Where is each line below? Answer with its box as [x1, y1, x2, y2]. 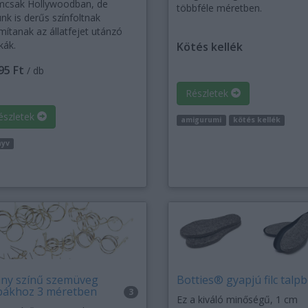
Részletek [185, 87, 231, 100]
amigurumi [181, 115, 222, 125]
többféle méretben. [176, 1, 262, 15]
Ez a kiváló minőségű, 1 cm [176, 293, 298, 307]
